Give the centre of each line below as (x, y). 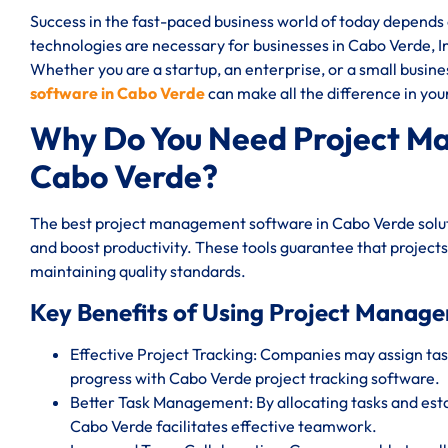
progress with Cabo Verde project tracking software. (255, 377)
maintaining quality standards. (138, 271)
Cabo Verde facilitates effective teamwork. (223, 425)
